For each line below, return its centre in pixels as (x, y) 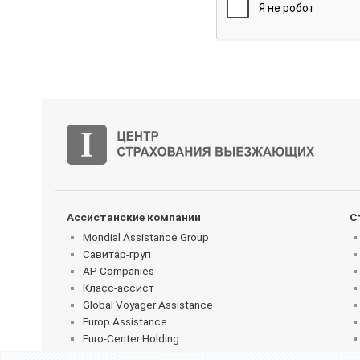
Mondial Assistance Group (146, 237)
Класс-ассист (119, 287)
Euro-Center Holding (131, 338)
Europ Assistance (125, 321)
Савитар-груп (117, 254)
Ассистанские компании (134, 217)
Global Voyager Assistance (148, 304)
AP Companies (119, 270)
